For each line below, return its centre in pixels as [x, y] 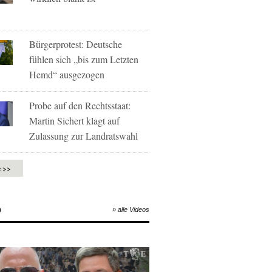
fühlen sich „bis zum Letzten [84, 59]
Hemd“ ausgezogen [67, 74]
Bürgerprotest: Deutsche [76, 44]
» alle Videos [131, 209]
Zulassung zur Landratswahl [84, 136]
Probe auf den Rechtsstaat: [80, 105]
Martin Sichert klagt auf [75, 121]
